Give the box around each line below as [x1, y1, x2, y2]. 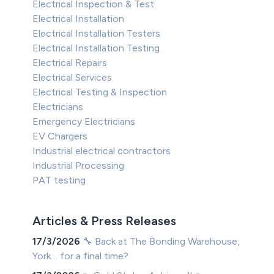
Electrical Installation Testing [32, 42, 160, 54]
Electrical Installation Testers [32, 28, 161, 40]
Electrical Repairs [32, 57, 108, 69]
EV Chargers [32, 130, 88, 143]
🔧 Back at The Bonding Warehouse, [83, 235, 240, 248]
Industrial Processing [32, 160, 125, 172]
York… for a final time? [32, 250, 129, 262]
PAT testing [32, 174, 86, 187]
